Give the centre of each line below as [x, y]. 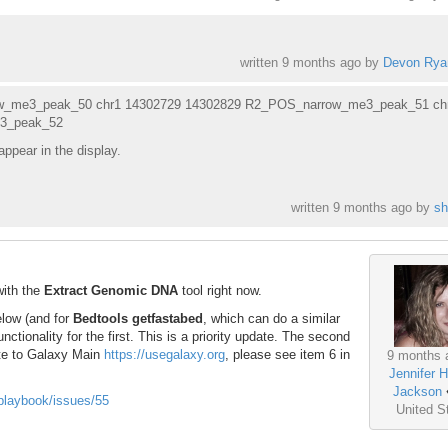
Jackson [417, 391]
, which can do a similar [271, 318]
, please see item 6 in [287, 354]
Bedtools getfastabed [138, 318]
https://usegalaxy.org [164, 354]
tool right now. [220, 290]
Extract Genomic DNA [111, 290]
